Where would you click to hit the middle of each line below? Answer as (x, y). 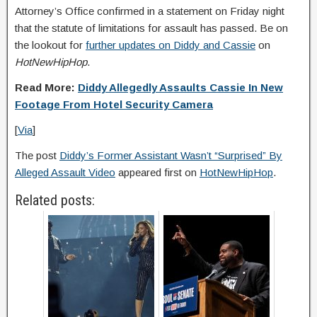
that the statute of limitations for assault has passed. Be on (151, 28)
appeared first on (157, 172)
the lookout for (50, 45)
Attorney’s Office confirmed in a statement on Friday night (150, 11)
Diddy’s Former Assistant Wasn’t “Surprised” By (171, 155)
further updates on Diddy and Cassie (171, 45)
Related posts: (55, 200)
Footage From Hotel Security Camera (114, 104)
